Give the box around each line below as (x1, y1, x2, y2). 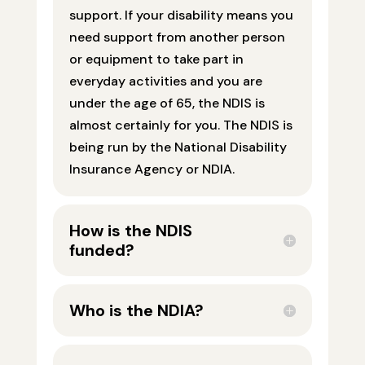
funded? (68, 240, 134, 262)
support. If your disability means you (68, 7, 293, 24)
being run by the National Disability (68, 139, 287, 156)
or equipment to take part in (68, 51, 244, 68)
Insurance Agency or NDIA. (68, 161, 235, 178)
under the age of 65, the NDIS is (68, 95, 265, 112)
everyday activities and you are (68, 73, 262, 90)
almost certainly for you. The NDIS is (68, 117, 292, 134)
